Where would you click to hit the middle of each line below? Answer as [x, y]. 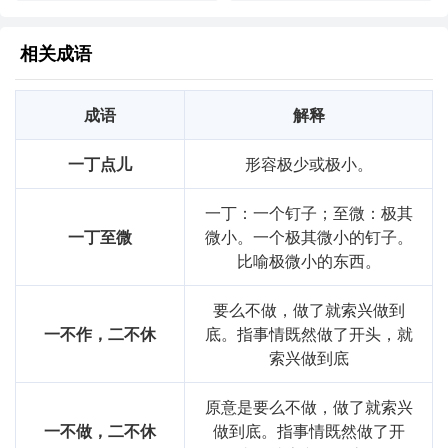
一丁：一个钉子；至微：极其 [308, 213]
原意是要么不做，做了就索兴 [308, 407]
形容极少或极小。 [308, 164]
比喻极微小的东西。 [308, 261]
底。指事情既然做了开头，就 [308, 334]
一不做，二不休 [100, 431]
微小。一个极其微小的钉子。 [308, 237]
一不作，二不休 [100, 334]
